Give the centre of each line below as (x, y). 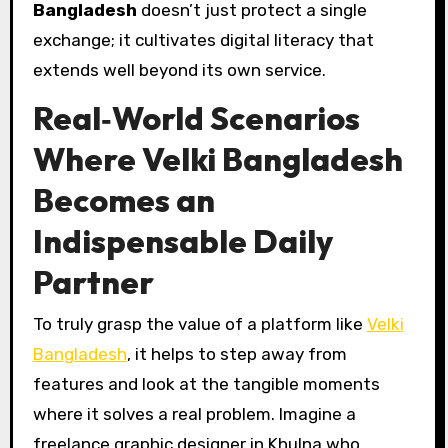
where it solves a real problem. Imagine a (194, 414)
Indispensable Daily (182, 240)
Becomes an (123, 199)
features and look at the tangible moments (206, 384)
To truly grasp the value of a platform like (199, 324)
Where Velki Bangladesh (217, 158)
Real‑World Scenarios (196, 117)
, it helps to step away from (236, 354)
